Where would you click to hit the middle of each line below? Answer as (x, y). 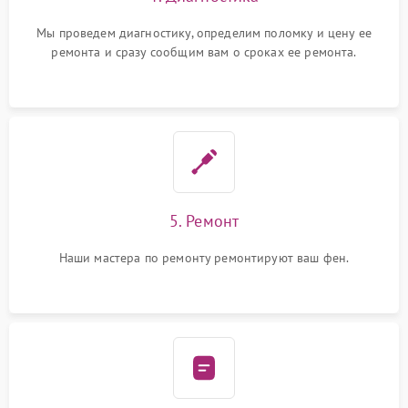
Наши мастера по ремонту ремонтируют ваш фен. (204, 258)
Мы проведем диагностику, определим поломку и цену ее (204, 33)
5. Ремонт (204, 221)
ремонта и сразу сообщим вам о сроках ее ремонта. (204, 52)
